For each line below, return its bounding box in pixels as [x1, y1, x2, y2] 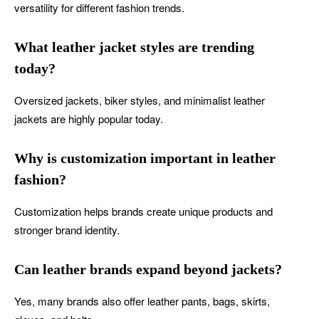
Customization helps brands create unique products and [14, 203, 273, 219]
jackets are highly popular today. [14, 110, 163, 126]
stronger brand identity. [14, 221, 120, 237]
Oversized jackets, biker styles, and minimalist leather [14, 92, 265, 108]
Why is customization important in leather [14, 150, 276, 166]
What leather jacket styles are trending [14, 38, 254, 55]
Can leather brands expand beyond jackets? [14, 261, 282, 277]
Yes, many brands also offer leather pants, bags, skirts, [14, 293, 270, 308]
